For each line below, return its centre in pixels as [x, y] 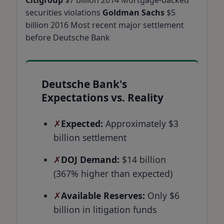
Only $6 [162, 195]
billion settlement [90, 137]
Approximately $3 [141, 123]
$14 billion [143, 159]
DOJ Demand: [90, 159]
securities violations [64, 12]
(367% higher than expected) [113, 173]
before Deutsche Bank [68, 37]
